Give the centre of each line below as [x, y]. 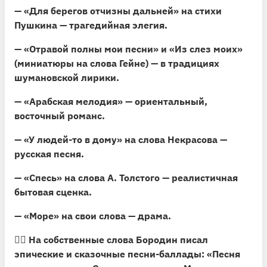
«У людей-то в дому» [73, 139]
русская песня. [49, 153]
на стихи [200, 10]
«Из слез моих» [206, 49]
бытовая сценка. [53, 192]
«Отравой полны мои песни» [91, 49]
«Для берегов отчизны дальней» [101, 10]
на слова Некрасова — [175, 139]
